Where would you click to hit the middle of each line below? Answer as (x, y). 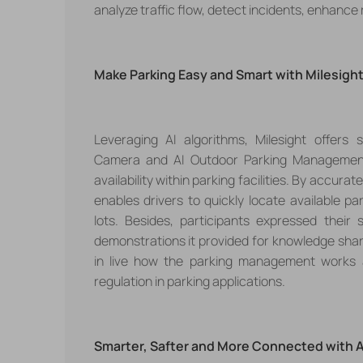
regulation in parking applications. (189, 281)
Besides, (152, 220)
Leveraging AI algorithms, (175, 139)
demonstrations (139, 240)
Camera (120, 159)
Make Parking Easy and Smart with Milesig (222, 74)
